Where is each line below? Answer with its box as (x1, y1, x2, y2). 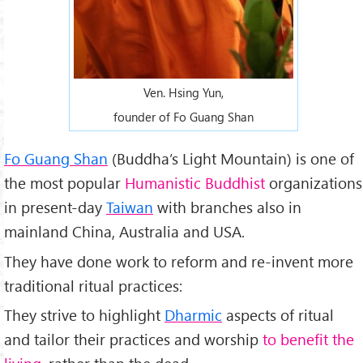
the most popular (4, 172, 125, 193)
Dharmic (164, 305, 222, 326)
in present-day (4, 196, 106, 217)
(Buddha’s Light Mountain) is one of (108, 147, 354, 169)
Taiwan (106, 196, 153, 217)
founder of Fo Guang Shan (113, 108, 254, 125)
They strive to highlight (4, 305, 164, 326)
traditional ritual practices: (4, 275, 182, 296)
